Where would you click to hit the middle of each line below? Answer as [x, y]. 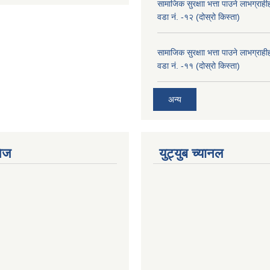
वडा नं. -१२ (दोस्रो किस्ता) [199, 17]
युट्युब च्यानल [191, 154]
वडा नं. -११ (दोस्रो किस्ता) [199, 65]
